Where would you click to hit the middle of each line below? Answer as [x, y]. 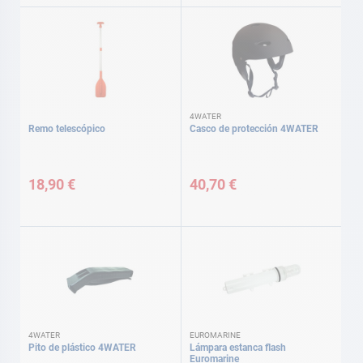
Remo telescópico [67, 128]
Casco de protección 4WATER [254, 128]
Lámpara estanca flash [238, 348]
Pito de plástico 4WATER [82, 348]
